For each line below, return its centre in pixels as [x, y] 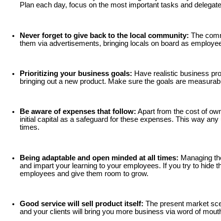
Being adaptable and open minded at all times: [99, 158]
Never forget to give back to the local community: [105, 35]
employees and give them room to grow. [84, 173]
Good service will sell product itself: [82, 203]
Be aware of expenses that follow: [78, 112]
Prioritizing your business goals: [76, 73]
